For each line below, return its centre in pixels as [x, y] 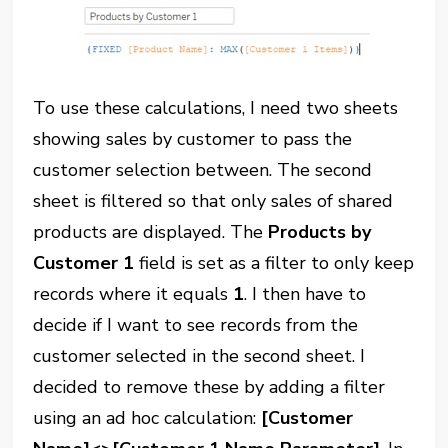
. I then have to [305, 293]
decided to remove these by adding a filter [209, 386]
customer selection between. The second [203, 169]
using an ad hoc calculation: [147, 417]
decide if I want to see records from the [196, 324]
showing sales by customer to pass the [193, 138]
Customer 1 [84, 262]
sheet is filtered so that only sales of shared [213, 200]
